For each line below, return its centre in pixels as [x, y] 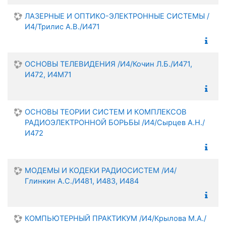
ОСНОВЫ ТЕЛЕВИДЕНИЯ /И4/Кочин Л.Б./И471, [108, 64]
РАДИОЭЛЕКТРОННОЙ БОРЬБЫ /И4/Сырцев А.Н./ [115, 122]
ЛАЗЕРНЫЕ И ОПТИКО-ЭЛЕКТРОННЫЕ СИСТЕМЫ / [117, 16]
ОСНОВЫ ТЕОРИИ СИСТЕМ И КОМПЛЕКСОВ [106, 112]
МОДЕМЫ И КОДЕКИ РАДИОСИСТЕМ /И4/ [101, 170]
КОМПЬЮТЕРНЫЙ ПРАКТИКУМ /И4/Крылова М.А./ [116, 218]
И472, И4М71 [48, 74]
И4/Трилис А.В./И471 [62, 26]
